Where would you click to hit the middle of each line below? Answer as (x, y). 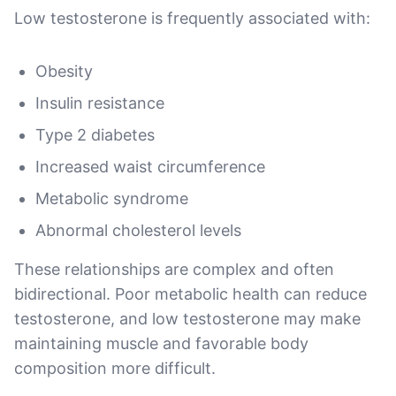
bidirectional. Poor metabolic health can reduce (190, 293)
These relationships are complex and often (174, 269)
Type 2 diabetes (95, 134)
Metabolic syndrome (112, 198)
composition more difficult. (115, 368)
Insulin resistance (100, 103)
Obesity (64, 71)
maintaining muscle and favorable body (161, 343)
